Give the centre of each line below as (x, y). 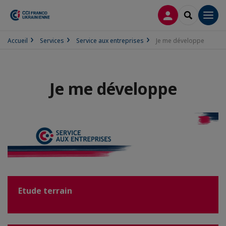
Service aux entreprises (110, 41)
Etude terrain (45, 191)
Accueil (18, 41)
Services (52, 41)
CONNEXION (190, 14)
